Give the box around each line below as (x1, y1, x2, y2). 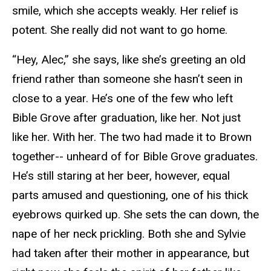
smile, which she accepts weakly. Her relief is (12, 4, 238, 18)
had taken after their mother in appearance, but (12, 246, 249, 261)
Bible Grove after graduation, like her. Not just (12, 111, 241, 125)
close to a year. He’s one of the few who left (12, 91, 233, 106)
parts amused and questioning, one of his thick (12, 188, 248, 203)
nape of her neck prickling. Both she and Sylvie (12, 227, 246, 241)
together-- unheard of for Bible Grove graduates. (12, 149, 258, 164)
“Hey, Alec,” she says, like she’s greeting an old (12, 53, 246, 67)
